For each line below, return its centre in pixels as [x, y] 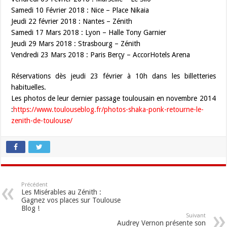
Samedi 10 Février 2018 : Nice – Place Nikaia [80, 10]
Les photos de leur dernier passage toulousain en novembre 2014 [113, 99]
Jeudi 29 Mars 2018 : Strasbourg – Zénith [76, 44]
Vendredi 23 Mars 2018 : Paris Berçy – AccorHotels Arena [101, 55]
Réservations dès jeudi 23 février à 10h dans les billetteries [113, 76]
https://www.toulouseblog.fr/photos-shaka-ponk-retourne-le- [109, 110]
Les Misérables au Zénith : [62, 192]
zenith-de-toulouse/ [42, 121]
